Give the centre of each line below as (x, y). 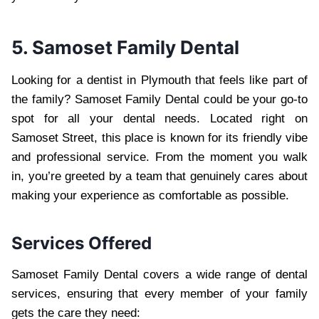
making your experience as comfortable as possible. (150, 195)
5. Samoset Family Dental (125, 47)
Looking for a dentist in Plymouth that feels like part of (159, 80)
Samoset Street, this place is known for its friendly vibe (159, 137)
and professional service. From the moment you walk (159, 157)
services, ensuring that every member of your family (159, 293)
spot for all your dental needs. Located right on (159, 118)
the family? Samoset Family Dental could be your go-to (159, 99)
